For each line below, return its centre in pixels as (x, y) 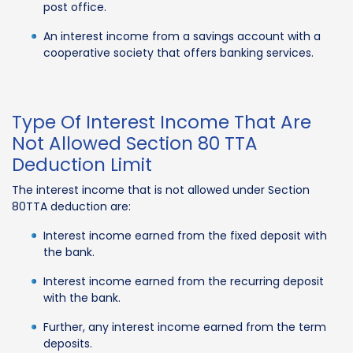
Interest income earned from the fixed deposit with (185, 235)
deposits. (68, 343)
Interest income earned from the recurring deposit (184, 281)
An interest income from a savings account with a (182, 36)
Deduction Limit (82, 164)
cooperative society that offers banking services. (178, 52)
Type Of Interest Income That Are (162, 122)
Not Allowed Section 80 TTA (135, 143)
